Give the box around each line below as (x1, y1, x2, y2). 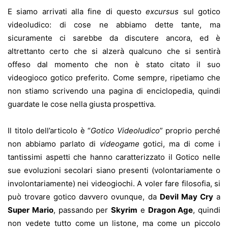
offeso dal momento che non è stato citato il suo (8, 60, 220, 70)
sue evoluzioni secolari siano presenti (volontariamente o (8, 165, 220, 176)
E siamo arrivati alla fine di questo (8, 7, 146, 17)
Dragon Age (148, 205, 193, 215)
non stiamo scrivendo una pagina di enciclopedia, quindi (8, 86, 220, 96)
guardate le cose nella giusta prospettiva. (8, 99, 156, 109)
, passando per (53, 205, 111, 215)
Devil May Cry (159, 192, 213, 202)
